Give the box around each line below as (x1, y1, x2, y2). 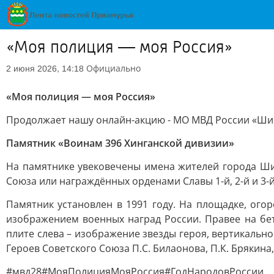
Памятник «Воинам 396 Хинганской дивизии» (6, 136, 234, 150)
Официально (86, 62, 141, 74)
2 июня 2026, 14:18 (6, 64, 84, 73)
